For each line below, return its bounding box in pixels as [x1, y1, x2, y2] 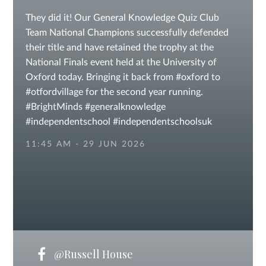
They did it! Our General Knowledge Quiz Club [25, 13, 219, 23]
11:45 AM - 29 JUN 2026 [25, 140, 145, 148]
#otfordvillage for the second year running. [25, 87, 203, 97]
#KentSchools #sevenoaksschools [25, 132, 165, 141]
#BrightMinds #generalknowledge [25, 102, 166, 112]
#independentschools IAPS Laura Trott [25, 147, 185, 156]
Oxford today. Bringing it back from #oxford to [25, 72, 220, 82]
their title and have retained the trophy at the [25, 43, 214, 52]
